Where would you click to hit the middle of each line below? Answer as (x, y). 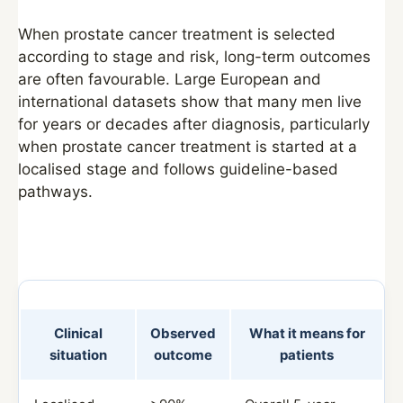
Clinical (78, 333)
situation (78, 355)
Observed (183, 333)
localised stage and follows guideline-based (178, 169)
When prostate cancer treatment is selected (177, 34)
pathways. (55, 192)
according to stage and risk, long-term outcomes (194, 57)
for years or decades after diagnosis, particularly (194, 124)
